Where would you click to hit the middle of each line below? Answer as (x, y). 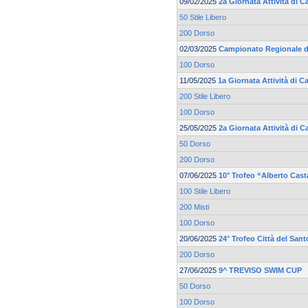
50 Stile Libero (203, 18)
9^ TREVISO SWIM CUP (260, 271)
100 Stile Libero (205, 191)
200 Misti (194, 207)
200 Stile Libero (205, 97)
